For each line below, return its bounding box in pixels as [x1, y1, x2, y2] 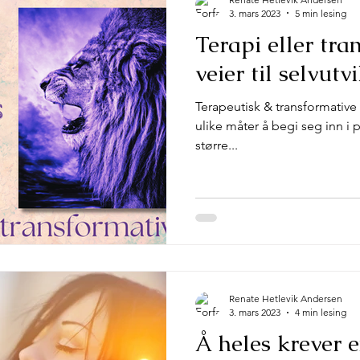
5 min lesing [295, 6, 346, 19]
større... [195, 137, 238, 153]
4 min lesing [295, 306, 346, 318]
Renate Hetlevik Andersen [229, 292, 342, 305]
